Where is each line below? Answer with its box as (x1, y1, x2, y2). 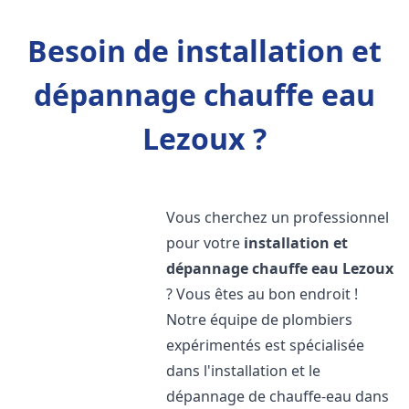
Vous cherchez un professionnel (166, 207, 390, 227)
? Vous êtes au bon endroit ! (166, 284, 359, 304)
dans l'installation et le (166, 361, 321, 381)
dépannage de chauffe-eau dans (166, 386, 390, 406)
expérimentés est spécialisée (166, 335, 365, 355)
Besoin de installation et (27, 31, 382, 70)
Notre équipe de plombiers (166, 309, 353, 330)
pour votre (166, 233, 245, 253)
